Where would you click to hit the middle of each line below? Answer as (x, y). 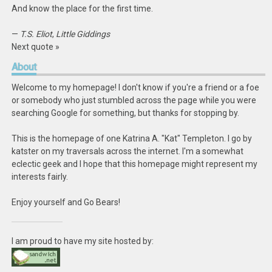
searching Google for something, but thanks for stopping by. (126, 113)
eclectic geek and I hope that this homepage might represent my (135, 164)
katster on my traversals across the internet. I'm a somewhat (128, 151)
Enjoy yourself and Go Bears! (66, 202)
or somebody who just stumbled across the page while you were (134, 100)
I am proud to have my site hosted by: (83, 241)
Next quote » (36, 47)
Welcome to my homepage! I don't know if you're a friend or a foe (136, 87)
